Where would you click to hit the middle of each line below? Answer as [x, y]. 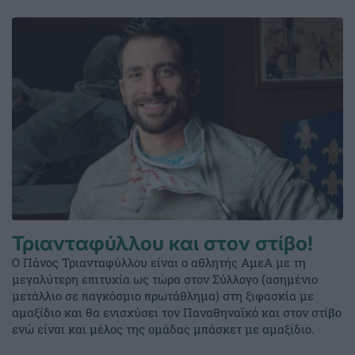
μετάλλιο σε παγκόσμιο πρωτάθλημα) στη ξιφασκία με [163, 296]
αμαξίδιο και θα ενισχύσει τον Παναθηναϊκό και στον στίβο [177, 313]
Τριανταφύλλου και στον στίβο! [162, 244]
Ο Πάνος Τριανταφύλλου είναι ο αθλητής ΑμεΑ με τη [159, 263]
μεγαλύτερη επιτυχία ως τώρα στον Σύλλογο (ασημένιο [165, 279]
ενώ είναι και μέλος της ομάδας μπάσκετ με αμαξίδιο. [163, 329]
